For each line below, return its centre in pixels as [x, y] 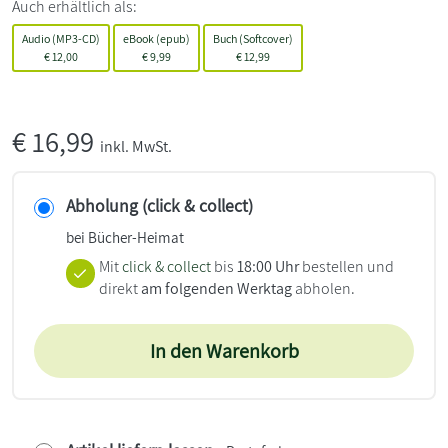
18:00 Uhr [267, 267]
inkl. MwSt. [136, 147]
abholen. [323, 289]
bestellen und [346, 267]
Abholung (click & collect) [159, 206]
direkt [119, 289]
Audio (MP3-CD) [61, 39]
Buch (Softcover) [253, 39]
